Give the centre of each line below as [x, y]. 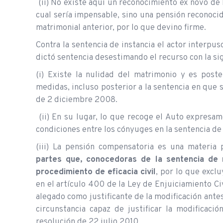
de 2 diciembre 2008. [77, 100]
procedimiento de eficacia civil [96, 172]
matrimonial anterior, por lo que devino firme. [121, 28]
